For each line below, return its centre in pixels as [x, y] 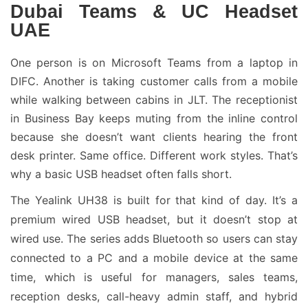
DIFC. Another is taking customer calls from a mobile [154, 81]
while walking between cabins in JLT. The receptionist [154, 100]
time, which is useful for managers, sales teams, [154, 277]
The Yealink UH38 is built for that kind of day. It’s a [154, 200]
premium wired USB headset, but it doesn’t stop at [154, 219]
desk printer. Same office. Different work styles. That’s [154, 155]
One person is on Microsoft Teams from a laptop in [154, 63]
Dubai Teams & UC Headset [154, 12]
